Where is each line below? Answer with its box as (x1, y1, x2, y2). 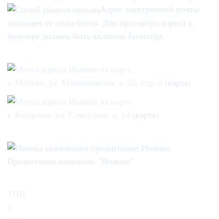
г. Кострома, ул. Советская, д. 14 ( (7, 109, 135, 120)
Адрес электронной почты (100, 4, 199, 14)
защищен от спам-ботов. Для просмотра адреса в (7, 18, 193, 28)
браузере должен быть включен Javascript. (7, 31, 165, 41)
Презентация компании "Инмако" (7, 156, 133, 166)
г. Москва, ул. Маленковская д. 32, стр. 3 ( (7, 78, 168, 88)
